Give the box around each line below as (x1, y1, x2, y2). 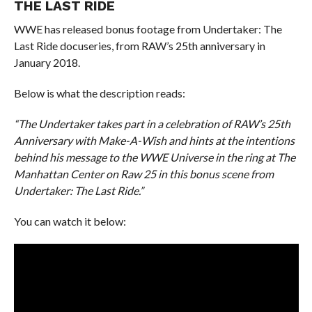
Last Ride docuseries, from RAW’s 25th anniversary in (13, 39, 265, 52)
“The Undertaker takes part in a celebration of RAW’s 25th (13, 117, 290, 130)
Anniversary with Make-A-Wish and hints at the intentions (13, 134, 295, 147)
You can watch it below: (13, 214, 126, 228)
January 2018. (13, 56, 80, 69)
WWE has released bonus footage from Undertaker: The (13, 22, 282, 36)
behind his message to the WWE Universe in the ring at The (13, 150, 295, 164)
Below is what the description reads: (13, 86, 185, 100)
